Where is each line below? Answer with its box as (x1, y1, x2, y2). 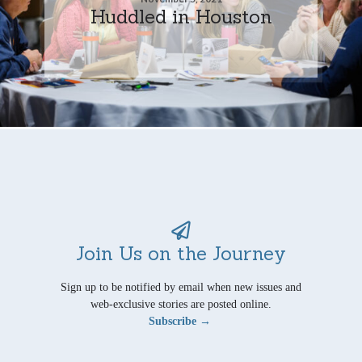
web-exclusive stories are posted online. (90, 297, 271, 310)
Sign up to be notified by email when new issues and (61, 280, 301, 293)
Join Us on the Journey (76, 240, 286, 265)
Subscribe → (148, 314, 211, 327)
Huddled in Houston (90, 3, 272, 28)
